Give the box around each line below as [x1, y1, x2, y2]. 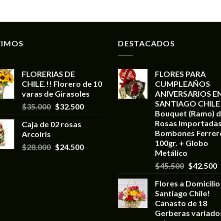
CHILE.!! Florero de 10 [22, 78, 102, 88]
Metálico [155, 147, 187, 157]
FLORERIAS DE [22, 69, 75, 78]
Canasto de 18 [155, 198, 207, 208]
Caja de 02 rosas [22, 119, 81, 129]
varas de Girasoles [22, 88, 90, 98]
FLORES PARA [155, 69, 206, 78]
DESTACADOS [118, 38, 175, 48]
